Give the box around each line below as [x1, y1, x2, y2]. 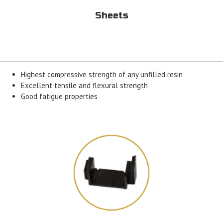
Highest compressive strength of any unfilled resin [21, 69, 183, 79]
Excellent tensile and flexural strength [21, 80, 148, 90]
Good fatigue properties [21, 91, 98, 101]
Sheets [95, 10, 128, 21]
